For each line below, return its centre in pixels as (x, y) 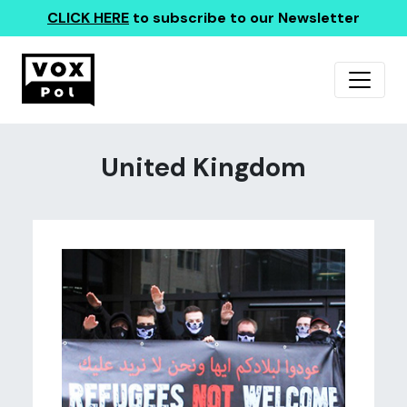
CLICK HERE (88, 18)
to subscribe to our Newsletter (244, 18)
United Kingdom (203, 168)
